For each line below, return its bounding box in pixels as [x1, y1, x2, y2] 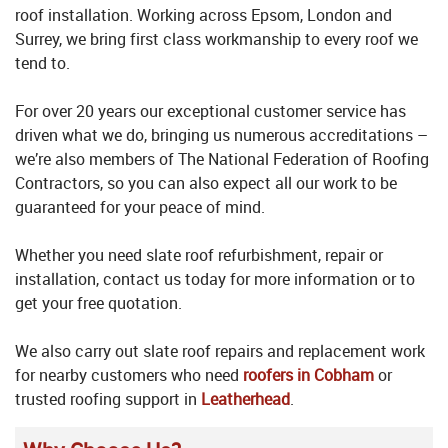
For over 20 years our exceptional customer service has [15, 100, 406, 123]
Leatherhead [201, 388, 290, 411]
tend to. [15, 52, 70, 75]
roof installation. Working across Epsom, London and [15, 4, 392, 27]
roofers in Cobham [243, 364, 374, 387]
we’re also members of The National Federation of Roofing [15, 148, 429, 171]
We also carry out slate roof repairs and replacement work [15, 340, 425, 363]
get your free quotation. [15, 292, 182, 315]
